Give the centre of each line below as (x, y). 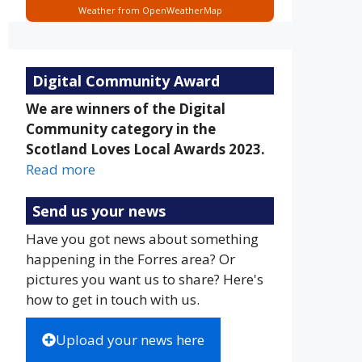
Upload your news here (130, 339)
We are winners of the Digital (126, 108)
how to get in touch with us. (113, 299)
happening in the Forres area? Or (130, 259)
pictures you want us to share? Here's (145, 279)
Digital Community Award (126, 80)
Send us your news (99, 210)
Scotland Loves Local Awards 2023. (145, 149)
